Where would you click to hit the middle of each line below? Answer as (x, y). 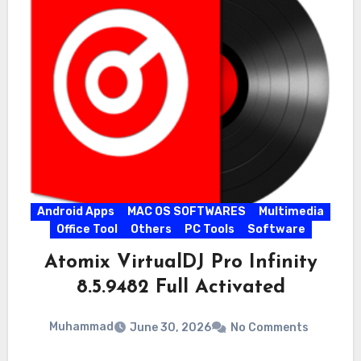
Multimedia (291, 212)
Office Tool (87, 230)
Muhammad (81, 327)
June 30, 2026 (170, 327)
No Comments (270, 327)
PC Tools (209, 230)
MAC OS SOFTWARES (187, 212)
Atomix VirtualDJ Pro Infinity (180, 263)
